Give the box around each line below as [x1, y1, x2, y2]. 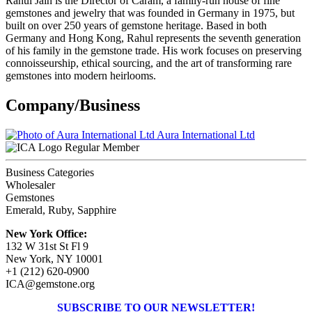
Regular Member [65, 141, 139, 154]
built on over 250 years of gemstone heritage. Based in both [6, 19, 267, 32]
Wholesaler [6, 179, 55, 192]
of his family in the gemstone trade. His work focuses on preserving [6, 45, 302, 57]
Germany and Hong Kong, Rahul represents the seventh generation [6, 32, 301, 45]
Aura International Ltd [155, 129, 255, 141]
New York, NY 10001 [6, 253, 103, 265]
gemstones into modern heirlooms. [6, 70, 156, 82]
